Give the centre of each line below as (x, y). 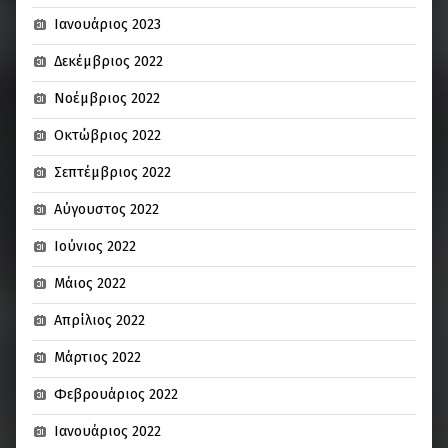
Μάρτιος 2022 (98, 357)
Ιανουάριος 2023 (108, 24)
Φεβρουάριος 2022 (116, 394)
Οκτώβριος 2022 (108, 135)
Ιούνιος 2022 (95, 246)
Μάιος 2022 (90, 283)
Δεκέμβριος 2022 (109, 61)
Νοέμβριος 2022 (107, 98)
